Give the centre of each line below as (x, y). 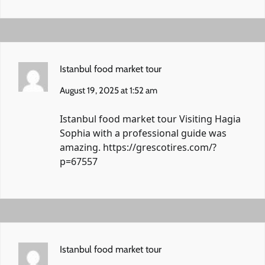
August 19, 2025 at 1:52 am (109, 90)
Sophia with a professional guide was (143, 133)
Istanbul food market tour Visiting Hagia (150, 119)
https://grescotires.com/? (160, 147)
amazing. (81, 147)
